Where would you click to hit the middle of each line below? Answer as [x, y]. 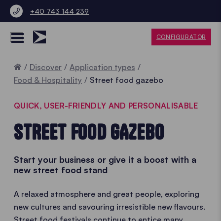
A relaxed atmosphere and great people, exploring [107, 194]
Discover [46, 67]
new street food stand [61, 170]
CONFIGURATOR [181, 37]
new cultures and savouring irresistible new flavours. [110, 207]
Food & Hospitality [48, 80]
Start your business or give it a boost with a [105, 159]
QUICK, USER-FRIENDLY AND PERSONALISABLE [106, 106]
